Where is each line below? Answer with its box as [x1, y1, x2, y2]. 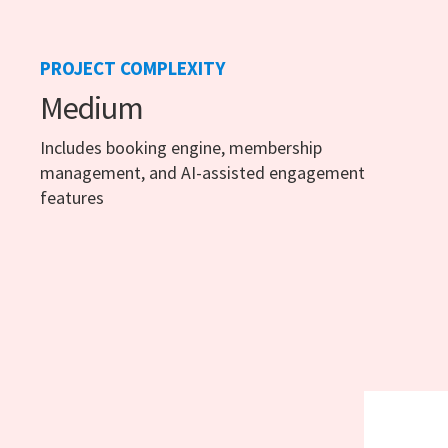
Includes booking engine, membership [40, 136, 322, 160]
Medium [40, 88, 143, 129]
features [40, 186, 104, 210]
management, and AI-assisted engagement [40, 161, 365, 185]
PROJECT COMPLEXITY [40, 56, 225, 81]
